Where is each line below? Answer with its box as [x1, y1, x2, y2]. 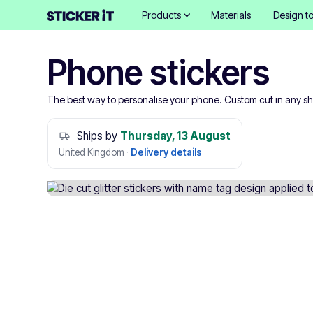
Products [142, 9, 182, 21]
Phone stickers [47, 52, 270, 93]
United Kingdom [59, 147, 127, 158]
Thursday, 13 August [120, 129, 231, 143]
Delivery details [131, 147, 203, 158]
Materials [210, 9, 251, 21]
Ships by [74, 129, 121, 143]
